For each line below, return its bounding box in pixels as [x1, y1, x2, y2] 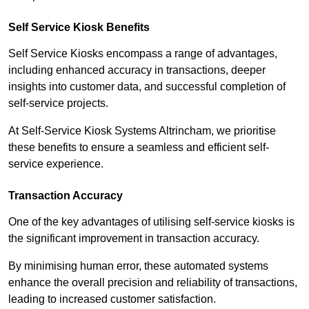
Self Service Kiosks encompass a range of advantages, [8, 48, 277, 60]
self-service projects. [8, 97, 111, 110]
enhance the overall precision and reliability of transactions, [8, 277, 297, 289]
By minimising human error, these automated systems [8, 260, 268, 272]
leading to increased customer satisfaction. [8, 293, 219, 306]
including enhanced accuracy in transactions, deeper [8, 64, 266, 77]
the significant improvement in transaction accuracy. [8, 232, 262, 245]
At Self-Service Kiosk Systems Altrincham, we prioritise [8, 125, 276, 137]
